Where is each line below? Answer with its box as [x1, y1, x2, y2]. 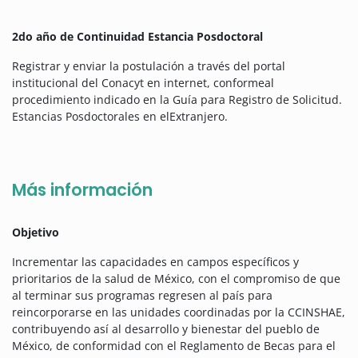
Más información [12, 178, 153, 202]
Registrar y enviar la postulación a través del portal [12, 58, 285, 74]
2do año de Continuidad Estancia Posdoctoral [12, 29, 263, 45]
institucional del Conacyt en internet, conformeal [12, 75, 274, 91]
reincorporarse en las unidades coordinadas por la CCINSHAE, [12, 304, 345, 320]
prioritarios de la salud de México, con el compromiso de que [12, 271, 340, 287]
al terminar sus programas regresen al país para [12, 288, 272, 304]
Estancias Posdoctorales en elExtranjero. [12, 109, 228, 125]
